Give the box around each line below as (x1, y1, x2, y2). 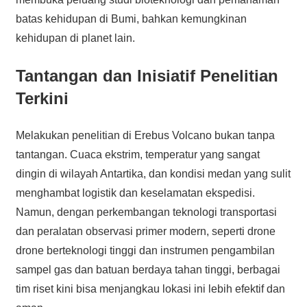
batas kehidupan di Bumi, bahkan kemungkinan (15, 12, 247, 25)
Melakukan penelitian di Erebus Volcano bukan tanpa (15, 129, 275, 141)
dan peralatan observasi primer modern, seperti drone (15, 225, 275, 237)
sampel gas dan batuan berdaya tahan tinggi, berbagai (15, 263, 280, 275)
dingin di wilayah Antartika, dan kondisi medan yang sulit (15, 167, 291, 180)
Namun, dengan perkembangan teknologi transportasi (15, 206, 277, 218)
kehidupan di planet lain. (15, 32, 135, 44)
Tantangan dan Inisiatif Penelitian (15, 66, 278, 85)
